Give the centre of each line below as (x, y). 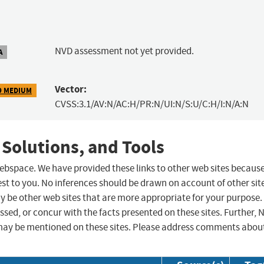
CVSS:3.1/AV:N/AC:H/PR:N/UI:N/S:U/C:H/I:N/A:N (151, 104)
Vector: (70, 90)
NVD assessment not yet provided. (124, 51)
